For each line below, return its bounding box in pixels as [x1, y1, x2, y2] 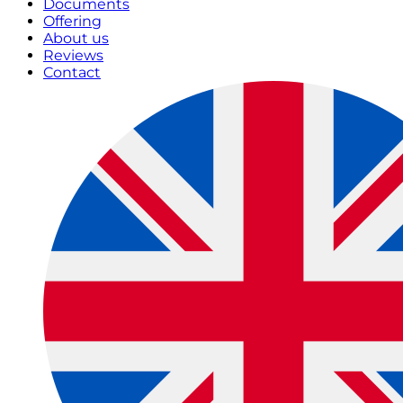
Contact [43, 64, 101, 82]
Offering [43, 13, 102, 31]
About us [43, 30, 109, 48]
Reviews [43, 47, 103, 65]
